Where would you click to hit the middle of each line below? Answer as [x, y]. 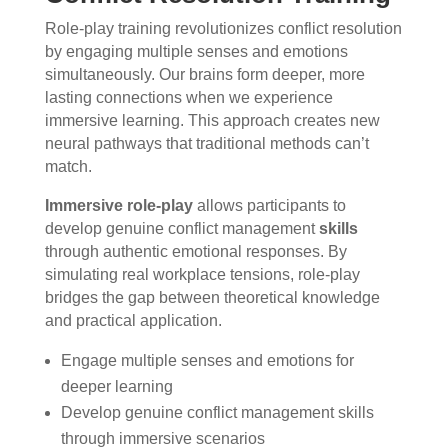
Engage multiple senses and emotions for [207, 360]
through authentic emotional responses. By [195, 251]
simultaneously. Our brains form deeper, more [204, 74]
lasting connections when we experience [188, 97]
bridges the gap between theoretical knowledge [212, 297]
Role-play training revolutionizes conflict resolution [223, 28]
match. [68, 166]
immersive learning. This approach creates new [212, 120]
